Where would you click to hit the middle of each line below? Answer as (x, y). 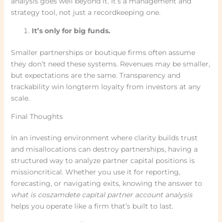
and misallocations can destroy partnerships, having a (104, 149)
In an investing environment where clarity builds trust (104, 138)
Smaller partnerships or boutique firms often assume (103, 53)
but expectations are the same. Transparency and (95, 76)
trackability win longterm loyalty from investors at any (106, 87)
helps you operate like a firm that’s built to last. (92, 206)
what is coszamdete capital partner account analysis (101, 195)
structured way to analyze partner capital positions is (103, 161)
